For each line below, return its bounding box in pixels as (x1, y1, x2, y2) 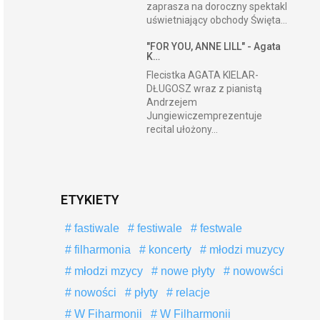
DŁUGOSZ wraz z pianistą (146, 83, 263, 94)
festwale (196, 222, 242, 234)
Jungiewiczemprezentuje (146, 110, 263, 121)
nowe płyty (157, 265, 215, 277)
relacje (172, 286, 210, 299)
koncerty (145, 244, 191, 256)
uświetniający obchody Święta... (146, 14, 288, 26)
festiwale (134, 222, 182, 234)
